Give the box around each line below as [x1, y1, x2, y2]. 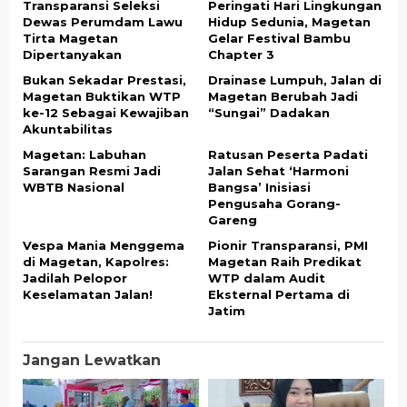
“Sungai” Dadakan [208, 105, 330, 120]
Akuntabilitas [23, 122, 113, 136]
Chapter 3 [208, 47, 274, 62]
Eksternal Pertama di [208, 287, 350, 302]
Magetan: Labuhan [23, 147, 146, 162]
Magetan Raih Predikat [208, 254, 362, 269]
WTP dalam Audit [208, 271, 325, 285]
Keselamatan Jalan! [23, 287, 153, 302]
